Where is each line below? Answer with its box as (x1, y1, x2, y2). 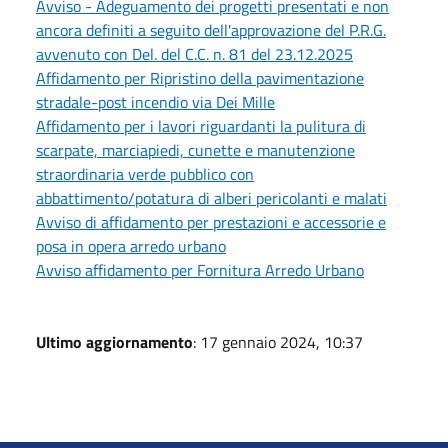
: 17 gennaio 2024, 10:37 (193, 330, 363, 355)
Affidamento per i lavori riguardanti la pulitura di (36, 114, 366, 139)
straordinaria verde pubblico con (36, 162, 254, 187)
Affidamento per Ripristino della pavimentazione (36, 66, 364, 91)
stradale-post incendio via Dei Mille (36, 90, 275, 115)
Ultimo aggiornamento (36, 330, 193, 355)
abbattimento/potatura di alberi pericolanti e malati (36, 186, 387, 211)
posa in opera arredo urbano (36, 234, 226, 259)
